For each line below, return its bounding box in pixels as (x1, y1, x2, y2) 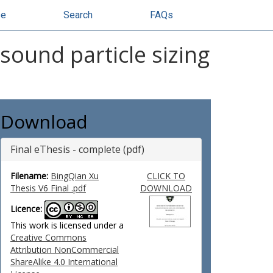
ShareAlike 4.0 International (10, 256, 118, 268)
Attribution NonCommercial (10, 244, 119, 255)
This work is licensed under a (10, 219, 124, 231)
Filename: (10, 170, 48, 182)
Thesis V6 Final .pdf (10, 182, 86, 194)
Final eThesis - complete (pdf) (10, 143, 144, 156)
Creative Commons (10, 232, 87, 243)
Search (63, 9, 93, 21)
